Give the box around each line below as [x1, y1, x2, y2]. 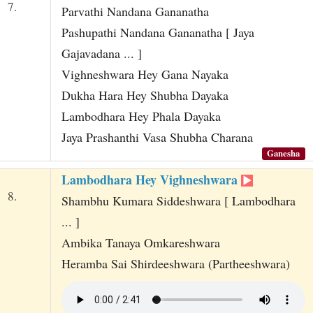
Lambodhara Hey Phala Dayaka [61, 107, 221, 124]
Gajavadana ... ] [61, 44, 142, 61]
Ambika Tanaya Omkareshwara [61, 233, 220, 251]
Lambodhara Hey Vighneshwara [61, 170, 241, 189]
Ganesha [267, 147, 300, 160]
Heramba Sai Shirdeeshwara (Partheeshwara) [61, 254, 290, 272]
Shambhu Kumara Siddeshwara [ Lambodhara [61, 191, 296, 209]
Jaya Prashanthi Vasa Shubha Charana [61, 128, 253, 145]
